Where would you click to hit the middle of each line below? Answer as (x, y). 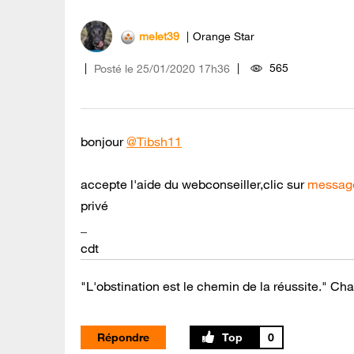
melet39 (159, 36)
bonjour (104, 142)
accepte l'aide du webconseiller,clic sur (194, 185)
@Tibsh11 (154, 142)
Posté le (114, 69)
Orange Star (224, 36)
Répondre (123, 338)
